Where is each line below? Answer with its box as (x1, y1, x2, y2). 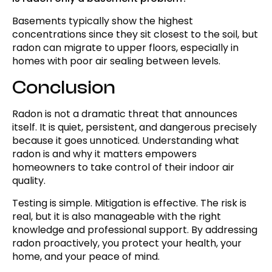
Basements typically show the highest (12, 14, 193, 29)
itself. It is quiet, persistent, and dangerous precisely (12, 120, 257, 135)
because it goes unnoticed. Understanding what (12, 134, 239, 148)
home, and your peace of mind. (12, 250, 160, 264)
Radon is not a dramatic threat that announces (12, 107, 237, 121)
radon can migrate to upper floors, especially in (12, 41, 239, 55)
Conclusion (12, 76, 115, 99)
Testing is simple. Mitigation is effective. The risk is (12, 196, 246, 211)
